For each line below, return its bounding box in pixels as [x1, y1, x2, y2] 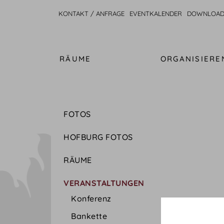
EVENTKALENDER [129, 9, 182, 17]
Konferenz [71, 193, 111, 203]
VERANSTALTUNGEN [63, 178, 144, 188]
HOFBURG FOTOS [63, 132, 133, 142]
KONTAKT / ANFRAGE [58, 9, 124, 17]
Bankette [71, 211, 107, 221]
